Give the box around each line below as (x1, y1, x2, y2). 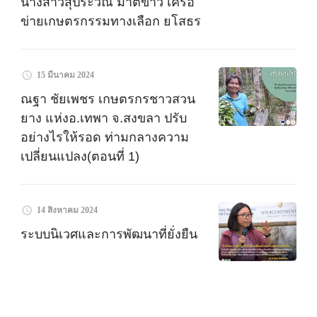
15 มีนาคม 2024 (37, 69, 94, 80)
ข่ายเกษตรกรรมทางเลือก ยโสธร (21, 13, 201, 28)
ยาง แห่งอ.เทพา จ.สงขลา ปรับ (21, 110, 187, 125)
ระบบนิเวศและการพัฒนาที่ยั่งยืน (21, 226, 197, 241)
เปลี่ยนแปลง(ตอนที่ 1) (21, 149, 139, 163)
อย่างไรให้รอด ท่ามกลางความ (21, 129, 189, 144)
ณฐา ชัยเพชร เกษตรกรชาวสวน (21, 91, 195, 106)
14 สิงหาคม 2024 (37, 204, 98, 215)
